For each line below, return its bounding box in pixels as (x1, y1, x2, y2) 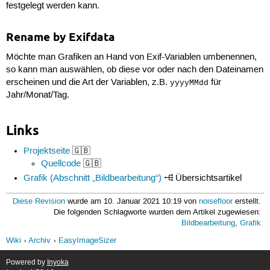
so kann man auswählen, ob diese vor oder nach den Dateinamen (5, 64, 263, 76)
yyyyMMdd (169, 79, 209, 88)
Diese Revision (13, 196, 66, 206)
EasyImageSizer (58, 236, 117, 246)
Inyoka (46, 258, 69, 268)
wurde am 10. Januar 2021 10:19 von (65, 196, 199, 206)
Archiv (28, 236, 51, 246)
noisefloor (199, 196, 233, 206)
